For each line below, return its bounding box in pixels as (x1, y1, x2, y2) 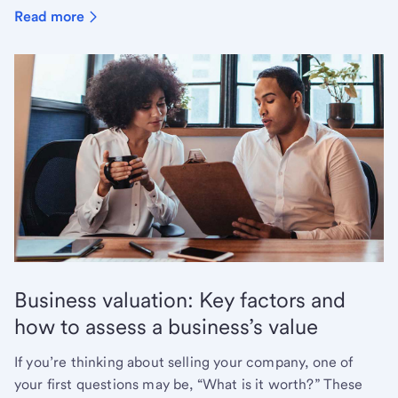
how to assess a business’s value (14, 314, 318, 340)
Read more (14, 8, 84, 26)
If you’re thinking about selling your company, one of (14, 354, 354, 371)
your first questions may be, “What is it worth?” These (14, 376, 363, 394)
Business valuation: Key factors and (14, 287, 346, 314)
